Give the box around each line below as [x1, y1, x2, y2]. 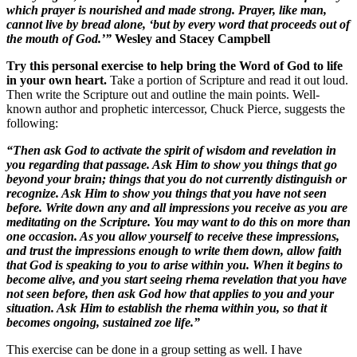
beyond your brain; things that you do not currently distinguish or [6, 172, 347, 186]
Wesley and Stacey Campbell [115, 32, 270, 46]
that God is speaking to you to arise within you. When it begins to [6, 258, 343, 273]
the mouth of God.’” [6, 32, 115, 46]
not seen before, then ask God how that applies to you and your [6, 287, 334, 301]
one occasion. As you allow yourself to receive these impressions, [6, 229, 339, 244]
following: [6, 116, 58, 131]
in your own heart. [6, 73, 107, 88]
